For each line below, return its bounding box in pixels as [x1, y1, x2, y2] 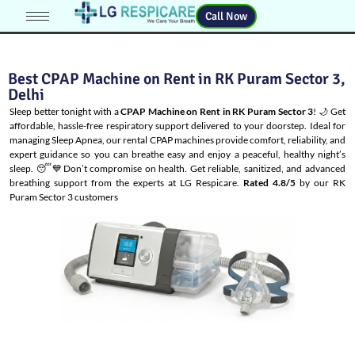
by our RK [296, 177, 345, 189]
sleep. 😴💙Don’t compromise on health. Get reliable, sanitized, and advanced [10, 162, 345, 174]
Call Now [205, 9, 248, 23]
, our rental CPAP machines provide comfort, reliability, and [102, 134, 346, 146]
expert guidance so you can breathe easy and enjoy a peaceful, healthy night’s [10, 148, 345, 160]
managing [10, 134, 52, 146]
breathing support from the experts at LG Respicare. [10, 177, 243, 189]
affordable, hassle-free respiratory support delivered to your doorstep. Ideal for [10, 120, 345, 132]
